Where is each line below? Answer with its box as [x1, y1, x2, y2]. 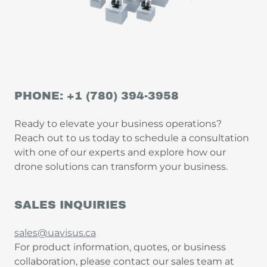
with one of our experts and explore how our [14, 147, 226, 159]
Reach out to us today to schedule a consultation [14, 132, 249, 144]
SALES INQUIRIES [14, 198, 126, 212]
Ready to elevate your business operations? [14, 118, 222, 130]
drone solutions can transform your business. [14, 161, 228, 173]
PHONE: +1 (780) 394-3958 [14, 89, 179, 103]
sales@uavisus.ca [14, 227, 96, 239]
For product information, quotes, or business [14, 241, 226, 253]
